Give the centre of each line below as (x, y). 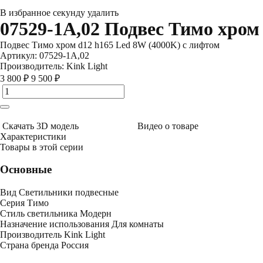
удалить (103, 12)
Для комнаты (138, 224)
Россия (75, 245)
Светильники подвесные (69, 192)
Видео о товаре (168, 126)
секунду (70, 12)
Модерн (96, 213)
